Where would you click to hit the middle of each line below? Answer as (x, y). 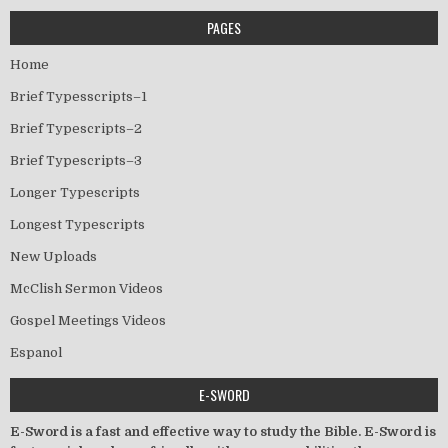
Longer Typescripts (75, 192)
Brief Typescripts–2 (76, 128)
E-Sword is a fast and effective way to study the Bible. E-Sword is (223, 431)
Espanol (36, 352)
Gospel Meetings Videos (88, 320)
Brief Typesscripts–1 (78, 96)
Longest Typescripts (77, 224)
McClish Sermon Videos (86, 288)
